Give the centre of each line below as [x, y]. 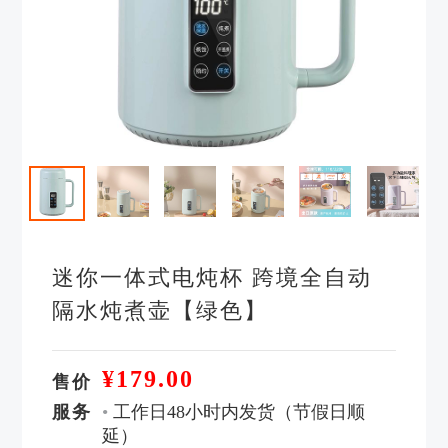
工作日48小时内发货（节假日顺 [237, 412]
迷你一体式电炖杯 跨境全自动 [212, 278]
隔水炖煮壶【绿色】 [160, 311]
